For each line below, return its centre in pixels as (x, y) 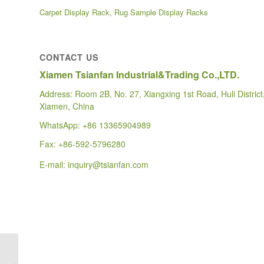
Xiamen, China (67, 106)
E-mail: (54, 164)
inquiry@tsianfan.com (108, 164)
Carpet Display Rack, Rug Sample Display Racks (124, 12)
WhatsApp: (61, 125)
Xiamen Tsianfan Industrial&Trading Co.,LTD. (139, 75)
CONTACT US (69, 57)
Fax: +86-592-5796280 (82, 144)
